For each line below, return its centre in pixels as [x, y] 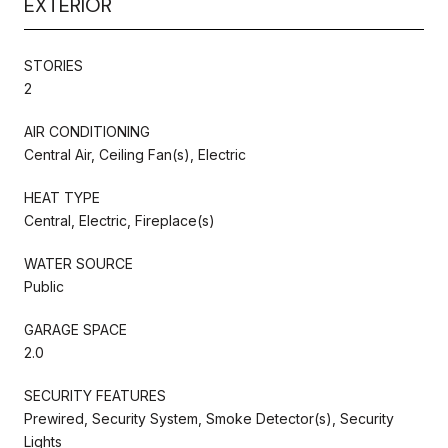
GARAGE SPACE [75, 329]
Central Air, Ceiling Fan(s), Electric [135, 154]
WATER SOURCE [78, 263]
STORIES [53, 65]
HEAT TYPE [62, 197]
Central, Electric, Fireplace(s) [119, 220]
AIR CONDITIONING [87, 131]
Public [44, 286]
